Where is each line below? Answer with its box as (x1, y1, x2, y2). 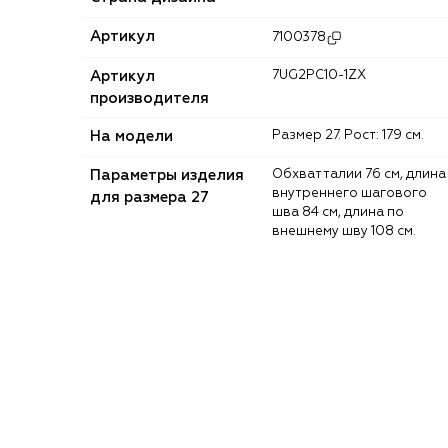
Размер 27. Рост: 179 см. (281, 128, 424, 142)
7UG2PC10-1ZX (279, 68, 366, 82)
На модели (90, 128, 173, 144)
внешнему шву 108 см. (272, 224, 416, 238)
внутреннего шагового (272, 186, 427, 200)
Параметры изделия (90, 167, 244, 183)
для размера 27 (90, 189, 209, 205)
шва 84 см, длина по (272, 205, 404, 219)
